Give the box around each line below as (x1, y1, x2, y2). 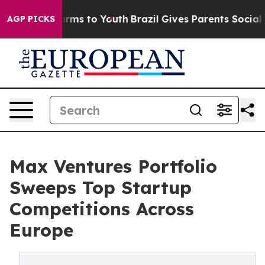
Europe (9, 219, 73, 241)
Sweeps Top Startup (9, 176, 192, 199)
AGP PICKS (7, 14, 55, 24)
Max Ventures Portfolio (9, 155, 217, 177)
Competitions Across (9, 198, 194, 220)
